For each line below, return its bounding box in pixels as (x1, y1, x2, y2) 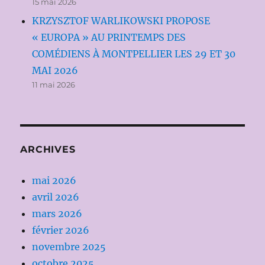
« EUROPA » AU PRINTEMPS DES (32, 31, 186, 44)
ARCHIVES (20, 144, 76, 156)
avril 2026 (32, 191, 80, 203)
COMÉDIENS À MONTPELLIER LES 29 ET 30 (32, 48, 236, 60)
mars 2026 (32, 208, 83, 220)
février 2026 (32, 224, 90, 237)
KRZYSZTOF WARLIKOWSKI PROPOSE (32, 15, 211, 27)
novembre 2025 (32, 241, 106, 253)
